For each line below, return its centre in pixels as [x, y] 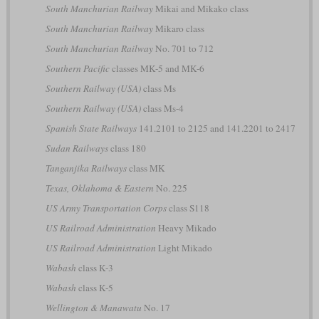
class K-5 [94, 287]
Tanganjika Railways [86, 168]
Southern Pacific [77, 68]
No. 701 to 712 [183, 48]
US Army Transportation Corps [106, 208]
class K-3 [94, 267]
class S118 [188, 208]
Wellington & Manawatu [93, 307]
